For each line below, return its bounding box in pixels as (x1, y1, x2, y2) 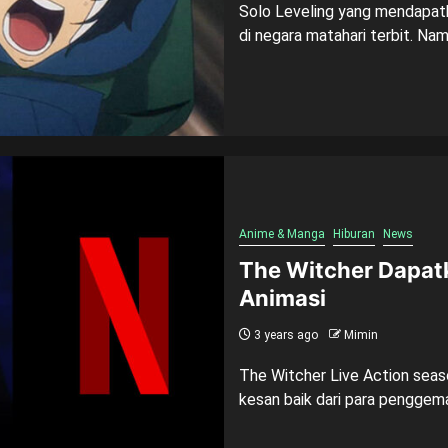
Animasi (239, 284, 326, 311)
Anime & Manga (239, 226, 325, 241)
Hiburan (333, 226, 375, 241)
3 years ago (251, 327, 318, 342)
